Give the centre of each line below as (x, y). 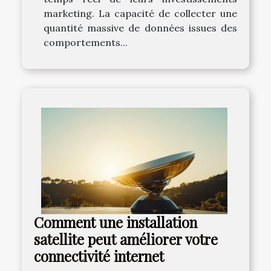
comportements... (86, 43)
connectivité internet (99, 256)
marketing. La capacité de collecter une (140, 14)
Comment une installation (116, 223)
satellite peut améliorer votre (126, 240)
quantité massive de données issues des (140, 28)
